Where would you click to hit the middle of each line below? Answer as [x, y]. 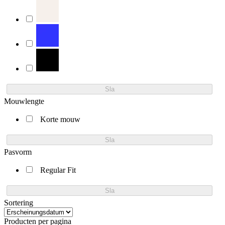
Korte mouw [60, 119]
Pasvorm [18, 152]
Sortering [19, 202]
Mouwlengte [24, 101]
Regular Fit [58, 170]
